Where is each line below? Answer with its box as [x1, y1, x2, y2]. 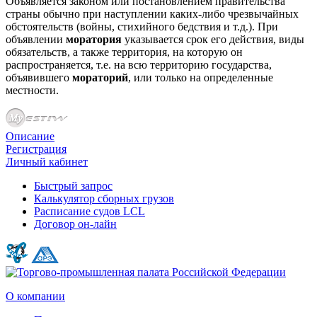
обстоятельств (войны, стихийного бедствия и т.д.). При [6, 20, 278, 33]
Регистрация [6, 142, 67, 155]
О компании [6, 289, 65, 302]
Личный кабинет [6, 155, 88, 168]
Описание [6, 129, 54, 142]
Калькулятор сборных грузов [34, 192, 174, 204]
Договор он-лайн [34, 217, 117, 230]
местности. [6, 83, 59, 96]
